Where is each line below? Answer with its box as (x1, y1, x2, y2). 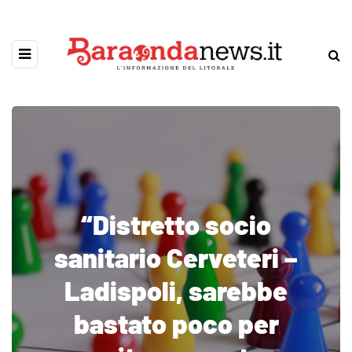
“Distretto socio (81, 208, 271, 240)
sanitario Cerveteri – (54, 241, 298, 273)
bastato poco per (73, 307, 279, 339)
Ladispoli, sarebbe (64, 274, 288, 306)
